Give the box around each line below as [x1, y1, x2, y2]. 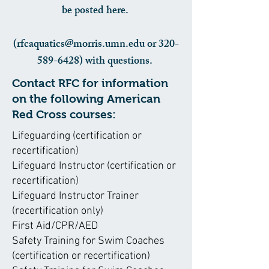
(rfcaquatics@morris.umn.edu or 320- [13, 35, 179, 55]
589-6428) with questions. [37, 52, 155, 71]
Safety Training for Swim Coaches [12, 235, 165, 247]
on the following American [12, 92, 160, 105]
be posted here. [61, 2, 131, 21]
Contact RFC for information [12, 77, 168, 89]
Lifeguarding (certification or [12, 130, 142, 142]
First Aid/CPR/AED [12, 220, 98, 232]
